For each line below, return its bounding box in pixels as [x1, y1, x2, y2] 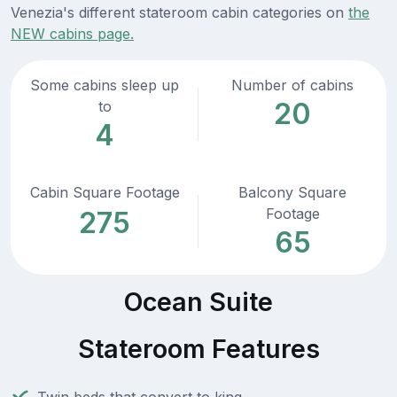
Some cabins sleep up [30, 76, 179, 95]
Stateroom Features [77, 333, 320, 365]
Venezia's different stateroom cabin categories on [11, 4, 348, 22]
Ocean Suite [124, 286, 273, 318]
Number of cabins [231, 76, 354, 95]
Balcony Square [238, 183, 346, 202]
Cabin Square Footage [29, 183, 180, 202]
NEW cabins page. [11, 25, 134, 43]
